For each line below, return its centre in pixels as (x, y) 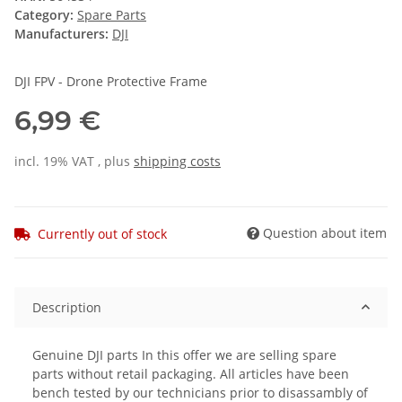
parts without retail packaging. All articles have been (191, 373)
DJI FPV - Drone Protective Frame (111, 82)
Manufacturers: (61, 34)
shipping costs (177, 162)
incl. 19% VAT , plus (74, 162)
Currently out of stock (102, 233)
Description (67, 307)
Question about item (325, 232)
